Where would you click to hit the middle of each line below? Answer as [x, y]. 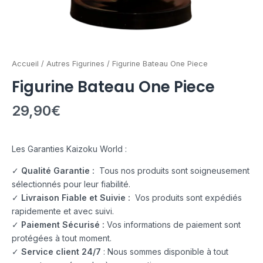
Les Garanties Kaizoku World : [69, 149]
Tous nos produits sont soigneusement [172, 170]
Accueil [25, 64]
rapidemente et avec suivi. [63, 211]
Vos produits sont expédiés [186, 197]
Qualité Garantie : [58, 170]
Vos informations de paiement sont [173, 224]
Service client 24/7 [61, 251]
